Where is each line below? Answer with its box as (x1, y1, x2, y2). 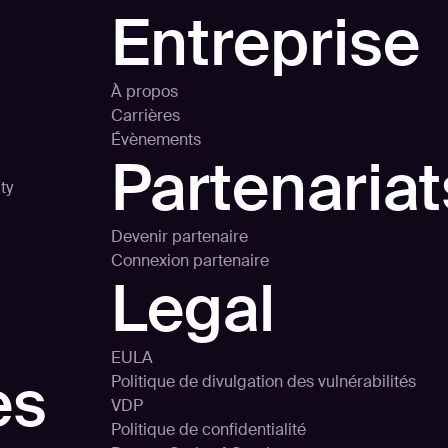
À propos (111, 81, 178, 102)
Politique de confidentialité (111, 419, 306, 440)
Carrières (111, 105, 180, 126)
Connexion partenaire (111, 250, 269, 271)
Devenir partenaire (111, 226, 248, 247)
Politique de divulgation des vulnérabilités (111, 371, 416, 392)
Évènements (111, 129, 201, 150)
